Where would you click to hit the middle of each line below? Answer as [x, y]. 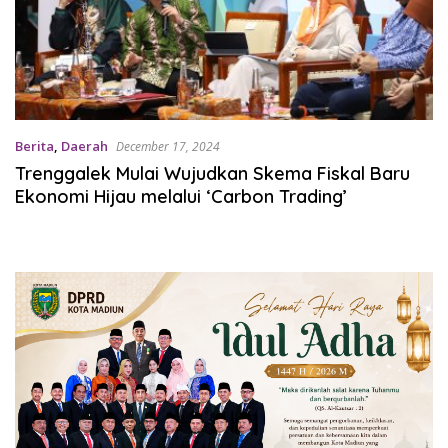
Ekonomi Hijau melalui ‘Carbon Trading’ [181, 197]
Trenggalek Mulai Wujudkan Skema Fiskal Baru [212, 174]
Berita [34, 146]
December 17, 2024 [168, 147]
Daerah [84, 146]
